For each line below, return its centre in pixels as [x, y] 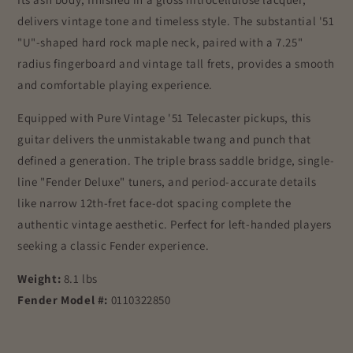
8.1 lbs [81, 278]
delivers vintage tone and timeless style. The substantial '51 [176, 20]
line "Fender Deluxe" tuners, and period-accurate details [167, 181]
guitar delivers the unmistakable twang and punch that [164, 139]
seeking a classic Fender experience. [113, 245]
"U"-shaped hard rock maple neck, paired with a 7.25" [160, 42]
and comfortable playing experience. [115, 84]
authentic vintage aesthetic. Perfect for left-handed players [175, 224]
